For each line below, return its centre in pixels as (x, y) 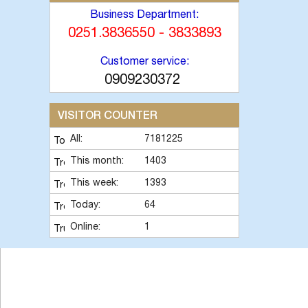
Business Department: (144, 14)
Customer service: (144, 60)
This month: (97, 160)
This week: (94, 182)
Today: (85, 204)
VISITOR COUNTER (103, 114)
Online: (85, 226)
